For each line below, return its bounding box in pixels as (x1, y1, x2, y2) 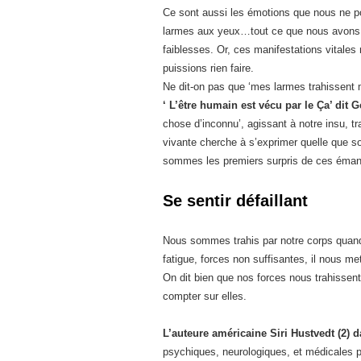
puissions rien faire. (163, 62, 254, 74)
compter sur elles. (163, 290, 247, 302)
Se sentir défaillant (163, 192, 308, 210)
